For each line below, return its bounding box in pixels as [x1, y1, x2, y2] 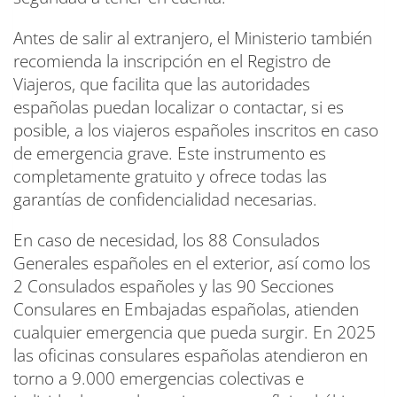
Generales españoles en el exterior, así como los [13, 251, 370, 275]
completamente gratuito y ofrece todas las [13, 164, 327, 188]
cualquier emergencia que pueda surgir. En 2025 [13, 320, 376, 344]
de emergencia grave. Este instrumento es [13, 141, 326, 165]
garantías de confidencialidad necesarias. [13, 187, 317, 211]
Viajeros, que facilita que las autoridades [13, 72, 310, 96]
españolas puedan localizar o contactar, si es [13, 95, 344, 119]
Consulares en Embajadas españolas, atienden [13, 297, 359, 321]
